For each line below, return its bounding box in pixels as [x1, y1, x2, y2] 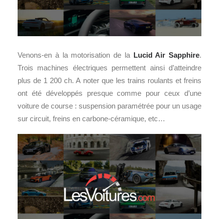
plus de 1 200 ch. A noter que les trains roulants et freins [18, 76, 201, 85]
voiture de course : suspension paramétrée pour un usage [18, 101, 201, 110]
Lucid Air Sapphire [133, 50, 199, 59]
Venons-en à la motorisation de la [18, 50, 133, 59]
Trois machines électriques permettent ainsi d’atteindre [18, 63, 201, 72]
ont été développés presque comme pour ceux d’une [18, 88, 201, 97]
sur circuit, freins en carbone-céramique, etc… [18, 114, 165, 123]
